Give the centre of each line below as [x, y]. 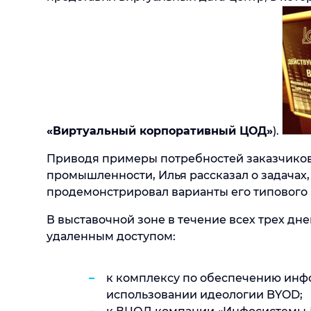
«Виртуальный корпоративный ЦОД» [160, 131]
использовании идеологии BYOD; [204, 294]
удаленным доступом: [111, 236]
